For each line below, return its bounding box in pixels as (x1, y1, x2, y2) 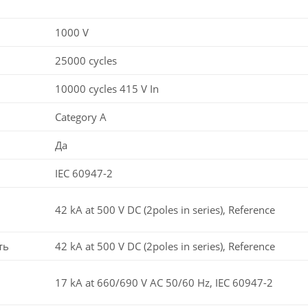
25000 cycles (55, 53, 117, 67)
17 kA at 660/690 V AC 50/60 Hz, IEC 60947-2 (55, 275, 273, 289)
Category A (55, 109, 107, 124)
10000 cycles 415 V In (55, 81, 159, 96)
